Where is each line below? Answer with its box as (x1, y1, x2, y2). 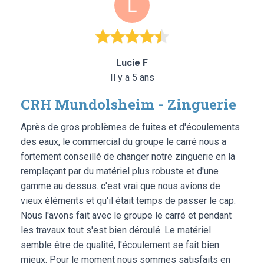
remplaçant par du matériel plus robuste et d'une (21, 165, 219, 177)
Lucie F (116, 57, 148, 68)
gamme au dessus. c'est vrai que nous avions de (21, 180, 220, 192)
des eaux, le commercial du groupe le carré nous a (21, 136, 226, 147)
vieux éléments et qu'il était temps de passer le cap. (21, 194, 236, 206)
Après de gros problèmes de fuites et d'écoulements (21, 121, 240, 133)
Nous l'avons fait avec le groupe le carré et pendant (21, 209, 232, 221)
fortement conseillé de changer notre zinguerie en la (21, 150, 235, 162)
